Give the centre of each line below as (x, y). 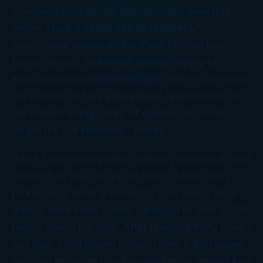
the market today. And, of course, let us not (119, 113)
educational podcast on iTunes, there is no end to (131, 79)
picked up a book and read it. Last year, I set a (124, 193)
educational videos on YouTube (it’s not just (118, 45)
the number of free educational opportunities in (126, 96)
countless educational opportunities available (121, 11)
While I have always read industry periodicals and (131, 159)
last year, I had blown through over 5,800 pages (128, 244)
